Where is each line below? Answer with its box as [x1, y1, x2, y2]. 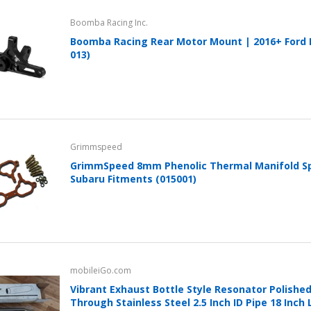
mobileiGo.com [70, 264, 132, 276]
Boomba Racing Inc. [70, 17, 149, 29]
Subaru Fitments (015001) [70, 171, 197, 185]
